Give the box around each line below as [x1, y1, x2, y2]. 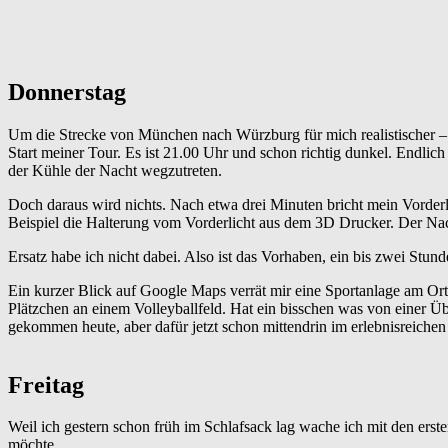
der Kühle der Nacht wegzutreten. [8, 161, 222, 179]
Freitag [8, 371, 84, 398]
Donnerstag [8, 78, 126, 105]
